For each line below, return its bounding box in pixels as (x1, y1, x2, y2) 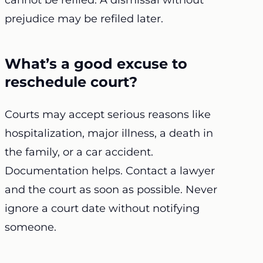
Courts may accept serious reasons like (5, 108, 211, 122)
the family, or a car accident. (5, 146, 153, 159)
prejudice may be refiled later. (5, 12, 163, 26)
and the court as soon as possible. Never (5, 183, 217, 197)
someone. (5, 221, 56, 234)
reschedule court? (5, 73, 137, 91)
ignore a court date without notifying (5, 202, 200, 215)
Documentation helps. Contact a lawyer (5, 164, 215, 178)
